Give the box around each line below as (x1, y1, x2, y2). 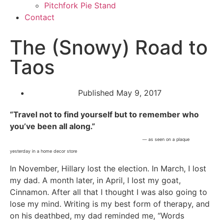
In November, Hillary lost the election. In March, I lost (10, 164, 206, 174)
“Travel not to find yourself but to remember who (10, 110, 199, 119)
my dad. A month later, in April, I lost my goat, (10, 175, 181, 186)
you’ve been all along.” (10, 121, 95, 131)
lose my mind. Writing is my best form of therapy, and (10, 199, 210, 209)
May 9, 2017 (116, 88, 162, 98)
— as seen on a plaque (142, 137, 190, 142)
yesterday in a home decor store (10, 148, 77, 154)
